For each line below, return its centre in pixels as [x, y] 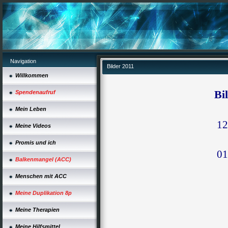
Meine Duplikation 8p [44, 193]
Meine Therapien [37, 210]
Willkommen [32, 75]
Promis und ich [36, 142]
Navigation [23, 61]
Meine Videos [33, 126]
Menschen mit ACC [41, 176]
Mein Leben [31, 109]
